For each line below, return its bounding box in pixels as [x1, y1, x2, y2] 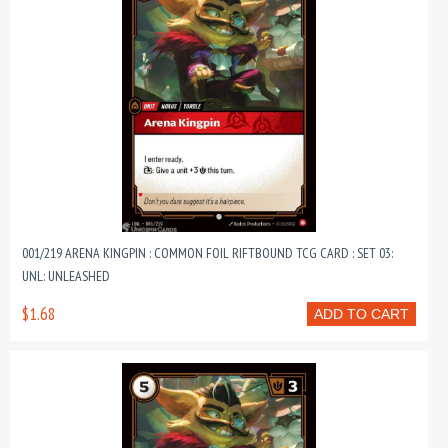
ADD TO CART [314, 306, 409, 322]
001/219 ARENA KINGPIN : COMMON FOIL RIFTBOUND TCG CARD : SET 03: [22, 244, 393, 262]
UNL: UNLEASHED [22, 267, 110, 285]
